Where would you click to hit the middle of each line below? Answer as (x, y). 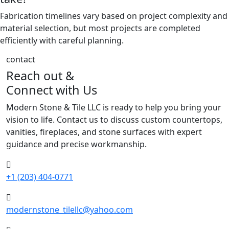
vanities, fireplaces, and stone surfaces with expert (104, 132)
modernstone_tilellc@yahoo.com (70, 209)
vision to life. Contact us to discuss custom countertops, (114, 119)
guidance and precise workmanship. (76, 144)
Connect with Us (52, 90)
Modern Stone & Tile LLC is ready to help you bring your (114, 107)
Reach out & (40, 75)
